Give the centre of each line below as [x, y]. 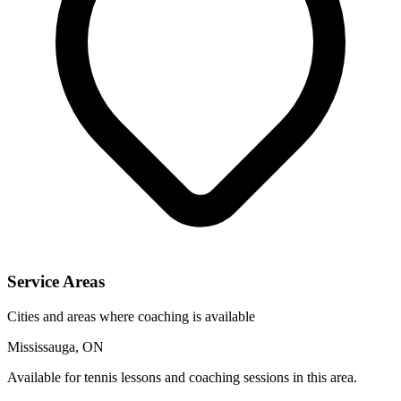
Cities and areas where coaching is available [131, 316]
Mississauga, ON [55, 346]
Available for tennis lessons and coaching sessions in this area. [182, 377]
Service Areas [56, 282]
